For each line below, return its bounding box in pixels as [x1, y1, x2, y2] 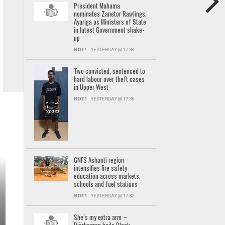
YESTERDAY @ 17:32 [90, 192, 134, 198]
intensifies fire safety [73, 163, 127, 173]
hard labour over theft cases [73, 74, 145, 84]
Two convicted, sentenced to [73, 66, 145, 76]
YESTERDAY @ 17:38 [90, 47, 134, 52]
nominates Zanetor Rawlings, [73, 9, 147, 19]
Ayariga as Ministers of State [73, 17, 146, 27]
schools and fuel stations [73, 179, 138, 189]
